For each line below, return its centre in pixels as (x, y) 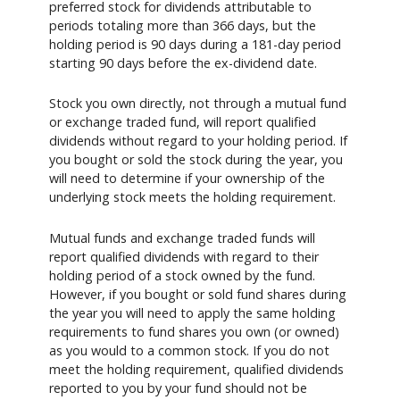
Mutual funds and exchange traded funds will (182, 237)
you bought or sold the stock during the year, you (196, 160)
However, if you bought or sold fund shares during (198, 294)
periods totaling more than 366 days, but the (183, 25)
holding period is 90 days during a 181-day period (195, 44)
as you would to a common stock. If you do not (189, 350)
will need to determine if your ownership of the (187, 179)
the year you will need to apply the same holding (192, 312)
